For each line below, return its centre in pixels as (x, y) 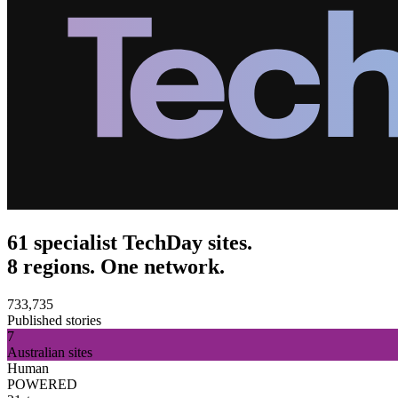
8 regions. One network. (116, 267)
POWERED (42, 385)
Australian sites (50, 353)
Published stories (54, 321)
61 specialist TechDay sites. (130, 243)
